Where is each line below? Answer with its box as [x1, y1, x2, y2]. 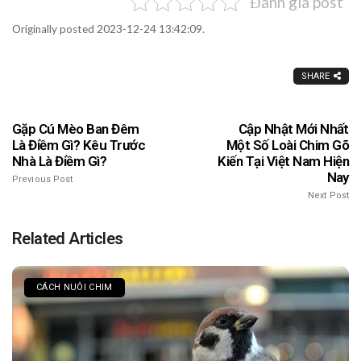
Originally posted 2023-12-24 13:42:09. [12, 22, 205, 35]
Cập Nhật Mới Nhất [238, 120, 349, 137]
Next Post [308, 189, 349, 201]
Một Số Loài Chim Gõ [226, 136, 349, 153]
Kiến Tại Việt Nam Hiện [218, 152, 349, 169]
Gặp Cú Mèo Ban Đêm [12, 120, 139, 137]
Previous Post [12, 173, 73, 185]
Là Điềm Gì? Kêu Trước [12, 136, 146, 153]
